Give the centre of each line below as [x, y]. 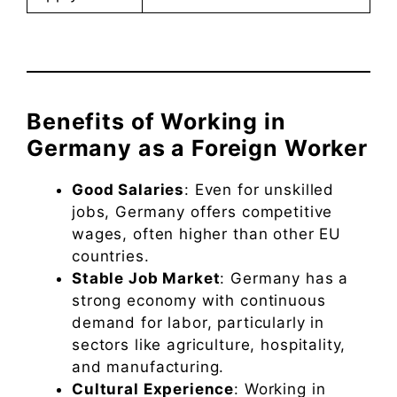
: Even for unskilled [260, 190]
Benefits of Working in [156, 122]
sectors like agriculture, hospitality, [209, 345]
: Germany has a [284, 279]
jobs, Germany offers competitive [202, 212]
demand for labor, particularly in [198, 323]
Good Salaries [128, 190]
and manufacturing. [148, 367]
